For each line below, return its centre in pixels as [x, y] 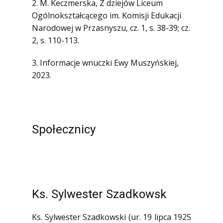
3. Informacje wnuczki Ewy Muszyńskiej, [105, 63]
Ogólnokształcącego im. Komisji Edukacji [107, 15]
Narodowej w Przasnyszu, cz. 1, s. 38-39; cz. [111, 28]
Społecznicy [64, 129]
